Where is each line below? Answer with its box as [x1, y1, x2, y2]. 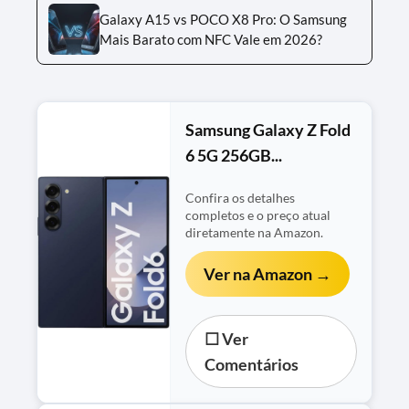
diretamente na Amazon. [185, 225, 324, 240]
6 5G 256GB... [185, 144, 283, 165]
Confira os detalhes [185, 190, 296, 205]
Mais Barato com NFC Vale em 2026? [100, 30, 322, 47]
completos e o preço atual [185, 207, 331, 223]
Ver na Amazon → [204, 263, 332, 284]
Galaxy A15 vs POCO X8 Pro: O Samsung [100, 10, 347, 27]
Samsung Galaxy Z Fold [185, 119, 351, 140]
